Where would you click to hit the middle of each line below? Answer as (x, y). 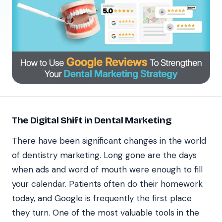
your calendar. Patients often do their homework (107, 184)
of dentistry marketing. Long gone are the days (104, 155)
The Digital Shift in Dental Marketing (92, 120)
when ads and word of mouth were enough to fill (107, 169)
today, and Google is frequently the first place (102, 198)
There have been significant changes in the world (109, 140)
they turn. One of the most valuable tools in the (106, 212)
